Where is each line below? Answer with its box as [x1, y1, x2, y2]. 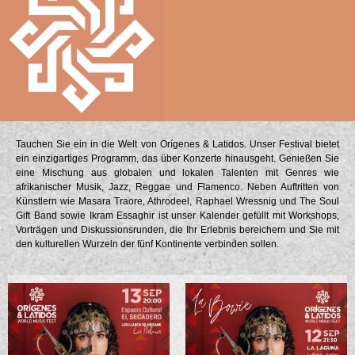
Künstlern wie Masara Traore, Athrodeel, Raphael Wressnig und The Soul [16, 196, 339, 208]
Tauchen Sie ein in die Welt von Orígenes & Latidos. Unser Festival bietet [16, 139, 339, 151]
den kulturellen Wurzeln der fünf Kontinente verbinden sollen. [16, 239, 279, 250]
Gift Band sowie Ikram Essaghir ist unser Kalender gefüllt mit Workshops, [16, 210, 339, 222]
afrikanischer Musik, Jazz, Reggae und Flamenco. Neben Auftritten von [16, 181, 339, 193]
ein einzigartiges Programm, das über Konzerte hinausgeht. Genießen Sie [16, 153, 339, 165]
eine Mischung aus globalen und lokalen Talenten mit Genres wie [16, 167, 339, 179]
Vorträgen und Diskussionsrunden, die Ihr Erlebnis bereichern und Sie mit [16, 224, 339, 236]
